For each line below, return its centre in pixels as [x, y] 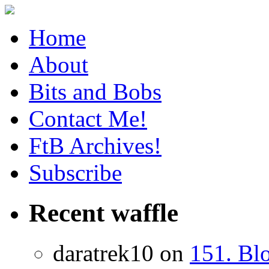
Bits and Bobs [95, 92]
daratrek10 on [121, 253]
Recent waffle [104, 213]
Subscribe [75, 173]
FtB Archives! [95, 146]
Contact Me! [88, 119]
